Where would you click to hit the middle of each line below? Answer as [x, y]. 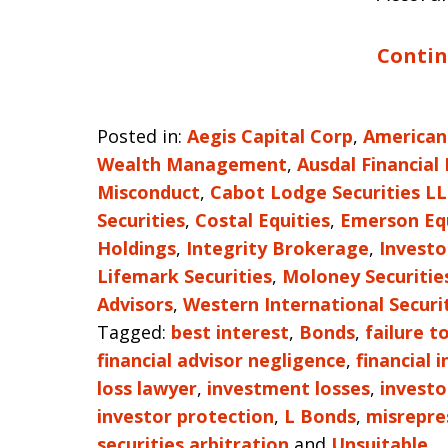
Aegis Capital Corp [270, 136]
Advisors [135, 304]
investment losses [288, 388]
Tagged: [131, 332]
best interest [230, 332]
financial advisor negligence [221, 360]
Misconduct [148, 192]
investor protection [185, 416]
